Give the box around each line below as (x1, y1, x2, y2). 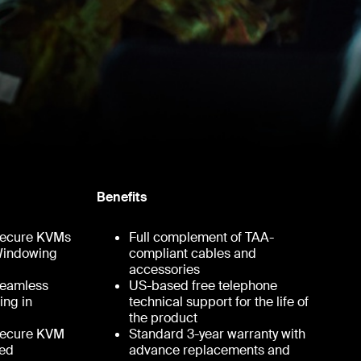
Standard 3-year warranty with (128, 325, 305, 342)
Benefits (96, 188, 147, 205)
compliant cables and (128, 244, 256, 262)
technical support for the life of (128, 293, 309, 310)
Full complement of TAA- (128, 228, 274, 246)
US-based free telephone (128, 276, 277, 294)
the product (128, 309, 197, 326)
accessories (128, 260, 200, 278)
